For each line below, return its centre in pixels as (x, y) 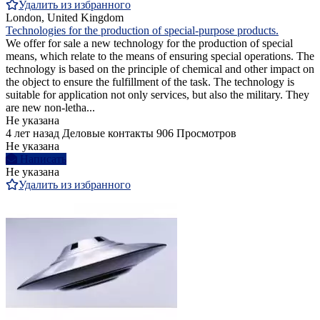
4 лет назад (32, 134)
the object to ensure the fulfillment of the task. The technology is (150, 82)
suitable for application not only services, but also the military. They (157, 95)
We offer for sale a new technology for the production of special (149, 44)
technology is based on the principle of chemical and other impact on (160, 69)
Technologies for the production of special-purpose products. (142, 31)
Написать (43, 159)
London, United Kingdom (65, 18)
